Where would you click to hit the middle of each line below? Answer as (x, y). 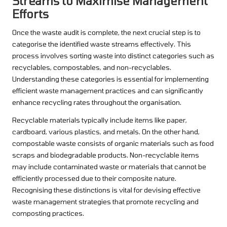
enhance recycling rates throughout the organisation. (97, 102)
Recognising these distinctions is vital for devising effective (106, 190)
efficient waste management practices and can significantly (108, 91)
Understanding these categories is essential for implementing (110, 79)
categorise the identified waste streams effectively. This (102, 44)
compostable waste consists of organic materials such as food (113, 143)
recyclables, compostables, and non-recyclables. (92, 67)
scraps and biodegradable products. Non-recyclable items (106, 155)
